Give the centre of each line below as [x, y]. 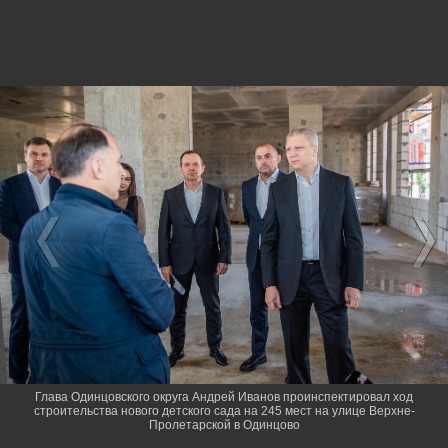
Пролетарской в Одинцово [224, 425]
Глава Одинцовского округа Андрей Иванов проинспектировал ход [224, 397]
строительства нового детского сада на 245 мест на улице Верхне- [224, 411]
